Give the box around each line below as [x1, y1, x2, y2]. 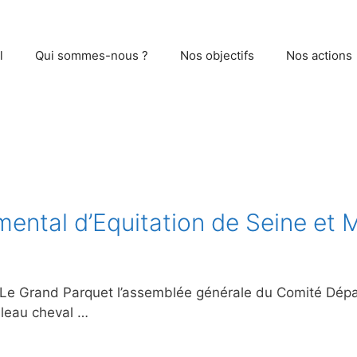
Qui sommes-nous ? [35, 48, 148, 63]
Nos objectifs [180, 48, 254, 63]
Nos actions [286, 48, 352, 63]
